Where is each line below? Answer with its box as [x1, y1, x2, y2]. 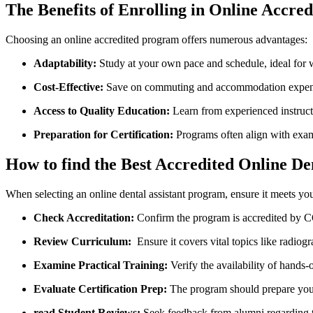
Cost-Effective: [34, 81, 103, 94]
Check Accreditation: [34, 211, 134, 224]
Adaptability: [34, 57, 96, 70]
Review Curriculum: [34, 235, 131, 247]
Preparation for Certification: [34, 129, 173, 141]
